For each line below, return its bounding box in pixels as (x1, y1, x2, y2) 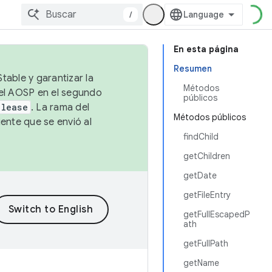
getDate (183, 170, 217, 181)
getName (183, 257, 219, 268)
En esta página (174, 44, 239, 55)
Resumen (174, 63, 212, 74)
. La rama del (30, 101, 89, 114)
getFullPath (183, 238, 228, 249)
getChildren (183, 151, 230, 161)
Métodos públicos (174, 112, 246, 123)
